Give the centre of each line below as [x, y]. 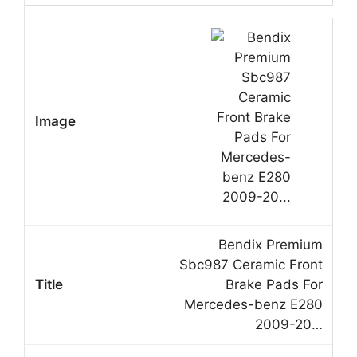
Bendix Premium [271, 244]
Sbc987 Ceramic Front [251, 264]
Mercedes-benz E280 [253, 304]
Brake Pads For [274, 284]
